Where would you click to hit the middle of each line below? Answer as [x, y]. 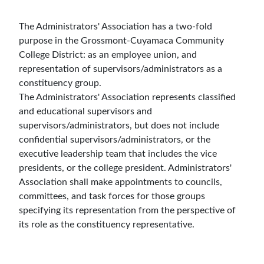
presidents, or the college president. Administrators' [125, 168]
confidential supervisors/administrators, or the [115, 140]
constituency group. [60, 83]
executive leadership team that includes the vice [118, 154]
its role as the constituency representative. [107, 225]
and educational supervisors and [85, 111]
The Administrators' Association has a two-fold [115, 27]
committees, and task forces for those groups [112, 196]
